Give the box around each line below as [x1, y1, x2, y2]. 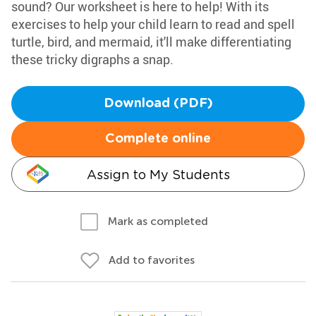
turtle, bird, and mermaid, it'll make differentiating [11, 33, 291, 50]
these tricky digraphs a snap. [11, 51, 174, 68]
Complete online [105, 133, 211, 145]
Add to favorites [109, 253, 195, 267]
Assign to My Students [86, 167, 230, 182]
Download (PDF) [103, 97, 213, 110]
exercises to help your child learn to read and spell [11, 16, 295, 32]
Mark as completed [108, 214, 208, 228]
